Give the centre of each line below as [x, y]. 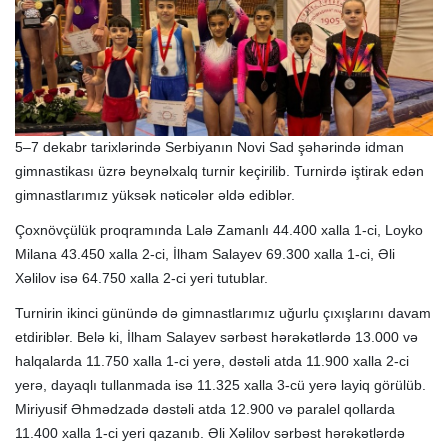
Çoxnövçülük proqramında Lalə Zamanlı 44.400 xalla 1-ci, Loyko [219, 230]
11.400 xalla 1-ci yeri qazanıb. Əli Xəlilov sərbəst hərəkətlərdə [210, 433]
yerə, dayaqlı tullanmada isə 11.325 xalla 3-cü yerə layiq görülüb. [220, 385]
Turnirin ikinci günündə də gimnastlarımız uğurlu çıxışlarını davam [223, 313]
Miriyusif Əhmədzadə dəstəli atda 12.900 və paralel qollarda [205, 409]
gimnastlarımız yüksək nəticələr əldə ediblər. [155, 195]
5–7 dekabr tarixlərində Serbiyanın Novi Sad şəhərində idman [209, 147]
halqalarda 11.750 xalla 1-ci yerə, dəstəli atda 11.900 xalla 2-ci [212, 361]
